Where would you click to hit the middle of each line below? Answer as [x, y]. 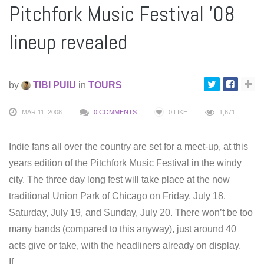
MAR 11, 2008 [42, 112]
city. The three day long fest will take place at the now [119, 179]
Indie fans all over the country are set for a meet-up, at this [128, 146]
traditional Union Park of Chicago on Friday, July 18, [117, 196]
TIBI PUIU [53, 85]
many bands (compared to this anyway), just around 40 [123, 229]
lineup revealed [68, 42]
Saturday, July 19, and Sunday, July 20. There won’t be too [131, 212]
